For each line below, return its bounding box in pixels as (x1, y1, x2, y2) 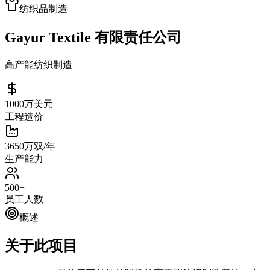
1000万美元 (5, 98, 53, 109)
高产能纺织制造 (5, 59, 72, 70)
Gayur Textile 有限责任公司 (5, 29, 181, 45)
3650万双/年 (5, 140, 55, 151)
